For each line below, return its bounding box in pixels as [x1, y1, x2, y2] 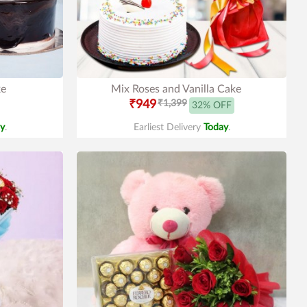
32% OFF [192, 100, 232, 110]
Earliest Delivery [133, 123, 204, 132]
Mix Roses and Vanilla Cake [111, 84, 241, 95]
